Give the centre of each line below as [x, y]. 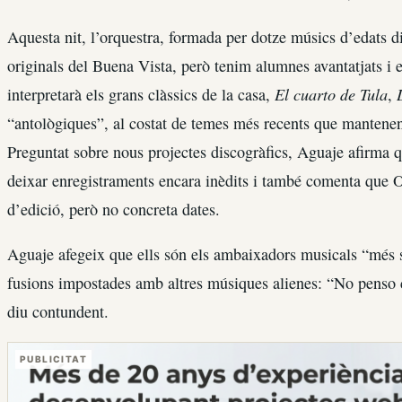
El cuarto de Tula [331, 93]
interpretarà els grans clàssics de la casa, [141, 94]
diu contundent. [58, 312]
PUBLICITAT [54, 359]
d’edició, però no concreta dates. [114, 209]
